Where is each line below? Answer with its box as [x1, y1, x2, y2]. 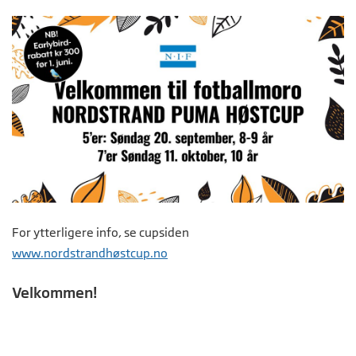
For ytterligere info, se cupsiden [12, 225, 189, 241]
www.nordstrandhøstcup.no [12, 246, 168, 261]
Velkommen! [12, 284, 97, 302]
